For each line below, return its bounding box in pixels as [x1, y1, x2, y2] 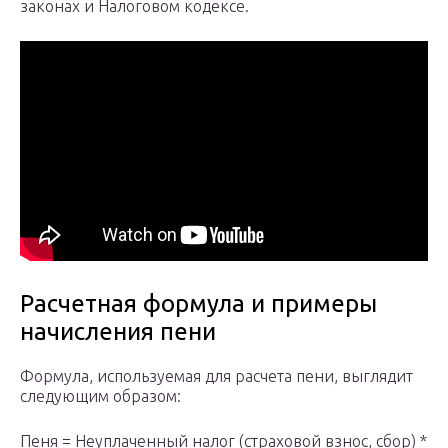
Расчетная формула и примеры [20, 290, 377, 318]
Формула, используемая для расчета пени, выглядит [20, 367, 413, 386]
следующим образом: [20, 387, 181, 406]
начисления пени [20, 318, 216, 346]
